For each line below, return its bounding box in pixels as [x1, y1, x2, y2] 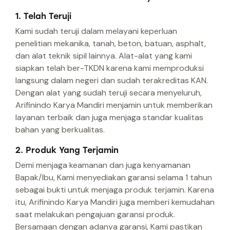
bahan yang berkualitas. [15, 124, 105, 136]
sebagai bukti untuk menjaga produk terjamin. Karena [15, 184, 214, 196]
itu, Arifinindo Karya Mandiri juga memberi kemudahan [15, 197, 215, 208]
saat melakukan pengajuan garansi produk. [15, 209, 175, 220]
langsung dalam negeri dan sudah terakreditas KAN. [15, 75, 208, 86]
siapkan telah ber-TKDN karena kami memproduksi [15, 63, 204, 74]
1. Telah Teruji [15, 11, 71, 22]
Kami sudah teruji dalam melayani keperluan [15, 26, 177, 37]
